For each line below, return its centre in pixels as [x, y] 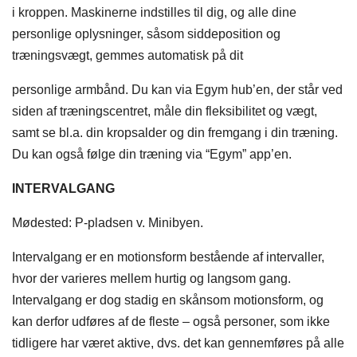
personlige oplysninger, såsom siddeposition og [146, 34]
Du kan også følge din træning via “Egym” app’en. [152, 155]
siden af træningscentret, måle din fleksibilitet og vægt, [165, 112]
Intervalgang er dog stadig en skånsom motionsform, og [168, 300]
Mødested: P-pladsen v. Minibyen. [108, 223]
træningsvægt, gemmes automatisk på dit [127, 56]
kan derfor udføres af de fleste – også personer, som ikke [171, 322]
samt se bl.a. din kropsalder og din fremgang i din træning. [175, 133]
